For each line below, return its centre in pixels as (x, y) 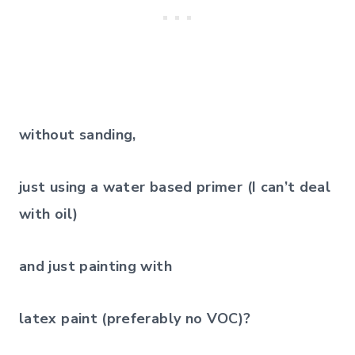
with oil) (49, 214)
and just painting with (95, 267)
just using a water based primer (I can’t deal (175, 187)
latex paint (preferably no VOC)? (135, 319)
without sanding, (78, 135)
